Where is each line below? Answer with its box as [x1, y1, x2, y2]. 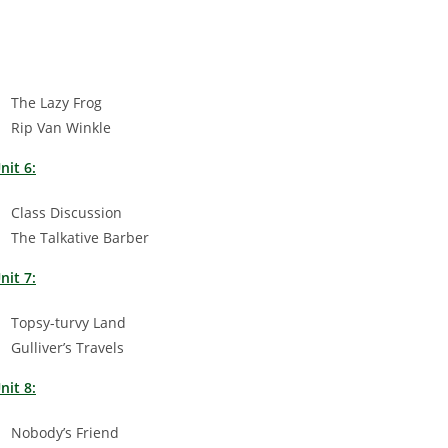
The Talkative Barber [11, 227, 149, 247]
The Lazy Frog [11, 92, 102, 112]
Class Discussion [11, 202, 122, 222]
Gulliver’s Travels [11, 337, 124, 357]
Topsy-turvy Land [11, 312, 126, 332]
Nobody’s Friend [11, 422, 119, 442]
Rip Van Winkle [11, 117, 111, 137]
